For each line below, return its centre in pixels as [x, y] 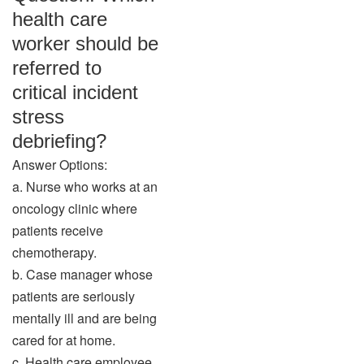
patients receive [58, 230]
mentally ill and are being [84, 318]
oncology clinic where [75, 208]
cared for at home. [64, 340]
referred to [57, 68]
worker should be [85, 43]
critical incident [75, 92]
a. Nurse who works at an [85, 186]
